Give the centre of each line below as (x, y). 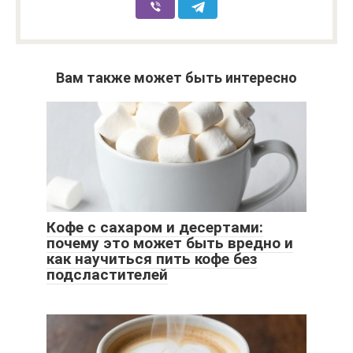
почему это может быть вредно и (170, 243)
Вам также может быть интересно (176, 77)
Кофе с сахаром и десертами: (155, 227)
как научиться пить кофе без (152, 258)
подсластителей (107, 274)
